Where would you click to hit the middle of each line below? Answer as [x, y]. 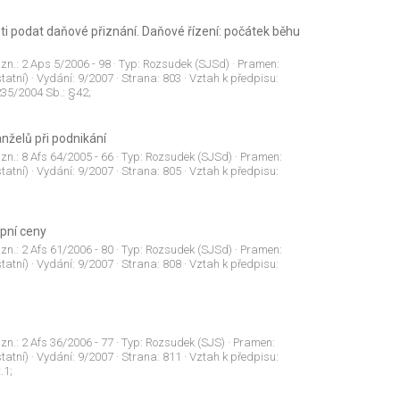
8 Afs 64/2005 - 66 [67, 157]
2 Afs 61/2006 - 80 [67, 250]
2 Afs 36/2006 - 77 [67, 343]
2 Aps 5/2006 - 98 [66, 64]
